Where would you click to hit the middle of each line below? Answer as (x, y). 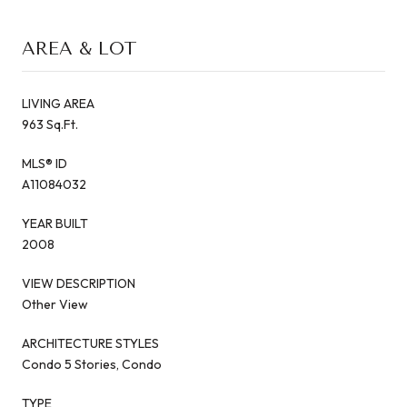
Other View (55, 304)
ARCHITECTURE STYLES (90, 343)
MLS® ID (45, 163)
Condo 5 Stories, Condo (92, 364)
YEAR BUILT (55, 223)
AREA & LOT (79, 48)
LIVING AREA (58, 103)
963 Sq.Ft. (50, 124)
